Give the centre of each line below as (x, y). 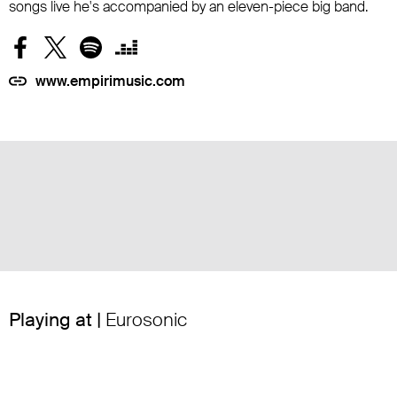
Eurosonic (146, 319)
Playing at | (57, 319)
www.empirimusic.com (110, 81)
